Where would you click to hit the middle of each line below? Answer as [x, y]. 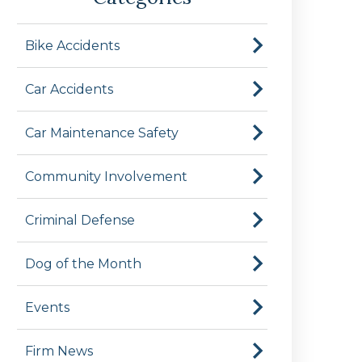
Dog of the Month [83, 263]
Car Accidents [69, 89]
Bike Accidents [72, 45]
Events [47, 307]
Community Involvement [106, 176]
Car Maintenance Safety [102, 133]
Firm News [59, 351]
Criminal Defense [80, 220]
